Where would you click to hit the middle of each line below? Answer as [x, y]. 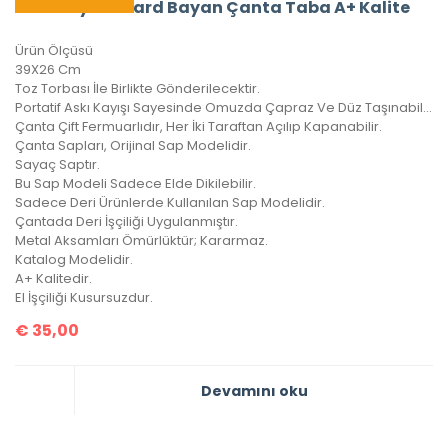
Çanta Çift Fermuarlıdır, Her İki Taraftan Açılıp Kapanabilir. [198, 127]
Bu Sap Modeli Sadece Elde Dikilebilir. [135, 184]
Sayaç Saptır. [57, 165]
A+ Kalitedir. [53, 279]
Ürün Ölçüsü [54, 51]
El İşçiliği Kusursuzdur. [84, 298]
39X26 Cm [48, 70]
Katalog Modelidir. [74, 260]
